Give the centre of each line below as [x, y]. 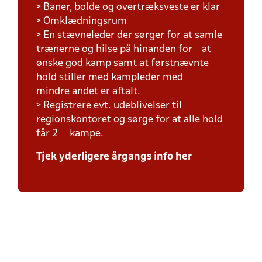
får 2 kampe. [70, 134]
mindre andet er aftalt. [88, 92]
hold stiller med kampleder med [118, 77]
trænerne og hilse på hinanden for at [124, 49]
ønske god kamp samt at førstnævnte [123, 63]
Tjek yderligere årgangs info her [114, 157]
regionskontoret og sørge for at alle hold [130, 120]
